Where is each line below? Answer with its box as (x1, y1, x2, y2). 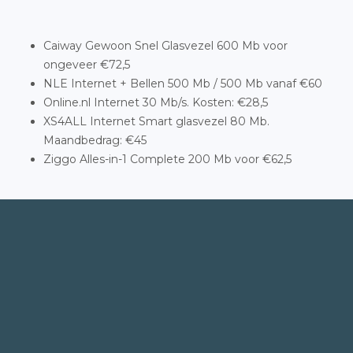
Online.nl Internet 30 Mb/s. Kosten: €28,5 (43, 95, 268, 110)
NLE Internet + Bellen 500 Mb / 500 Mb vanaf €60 (43, 76, 322, 91)
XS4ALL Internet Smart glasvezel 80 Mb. (43, 114, 269, 128)
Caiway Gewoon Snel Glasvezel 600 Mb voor (43, 39, 288, 53)
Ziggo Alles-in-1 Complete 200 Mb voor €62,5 (43, 152, 292, 166)
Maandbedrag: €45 (43, 133, 147, 147)
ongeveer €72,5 (43, 58, 130, 72)
